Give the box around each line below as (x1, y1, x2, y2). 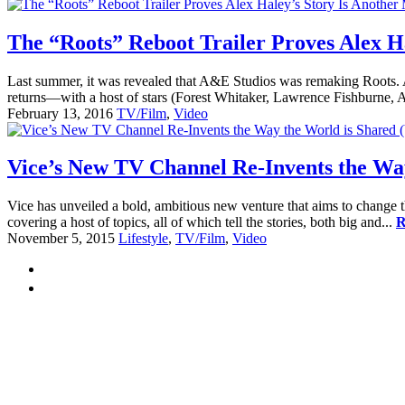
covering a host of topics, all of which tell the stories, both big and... (7, 214, 396, 231)
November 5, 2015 (7, 231, 115, 247)
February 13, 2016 (7, 105, 113, 121)
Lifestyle (118, 231, 168, 247)
